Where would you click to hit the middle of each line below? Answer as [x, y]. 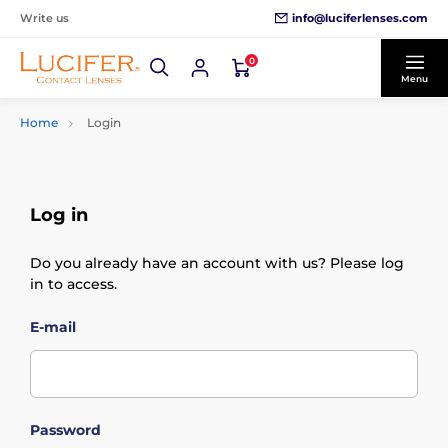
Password [65, 430]
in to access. [73, 284]
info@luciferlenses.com [360, 17]
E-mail [53, 327]
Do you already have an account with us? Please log [217, 263]
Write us [44, 18]
